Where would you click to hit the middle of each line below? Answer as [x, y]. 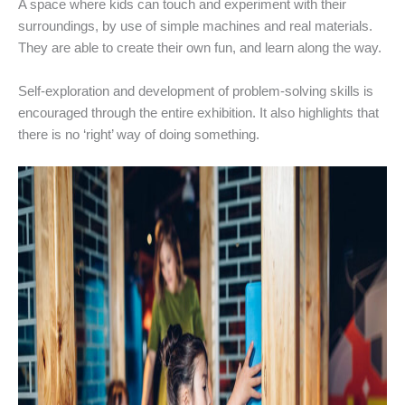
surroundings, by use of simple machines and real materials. [195, 27]
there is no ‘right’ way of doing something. [139, 134]
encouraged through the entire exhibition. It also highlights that [198, 113]
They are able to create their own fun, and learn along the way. [200, 48]
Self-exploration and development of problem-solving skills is [196, 91]
